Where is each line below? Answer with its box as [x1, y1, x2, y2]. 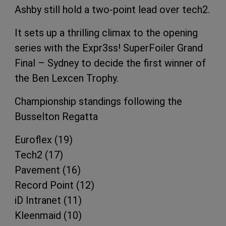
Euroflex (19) [15, 134, 73, 146]
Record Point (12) [15, 179, 94, 192]
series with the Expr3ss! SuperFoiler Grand [15, 42, 203, 54]
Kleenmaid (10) [15, 209, 82, 222]
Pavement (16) [15, 164, 81, 177]
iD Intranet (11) [15, 194, 82, 207]
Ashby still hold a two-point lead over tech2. [15, 4, 210, 16]
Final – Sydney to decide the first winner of [15, 57, 206, 70]
